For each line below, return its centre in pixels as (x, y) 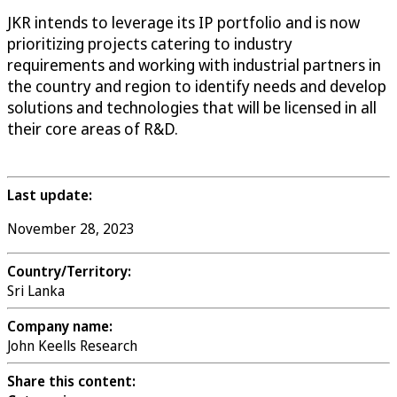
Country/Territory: (69, 272)
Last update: (50, 195)
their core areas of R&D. (93, 129)
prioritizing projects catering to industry (150, 44)
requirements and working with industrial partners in (194, 65)
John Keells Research (72, 346)
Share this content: (71, 381)
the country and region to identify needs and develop (197, 86)
